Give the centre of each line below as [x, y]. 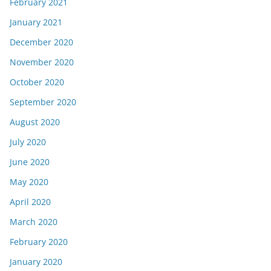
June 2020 [30, 162]
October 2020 [37, 82]
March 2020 [34, 222]
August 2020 [35, 122]
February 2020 [39, 242]
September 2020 [43, 102]
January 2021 [36, 22]
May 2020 [29, 182]
